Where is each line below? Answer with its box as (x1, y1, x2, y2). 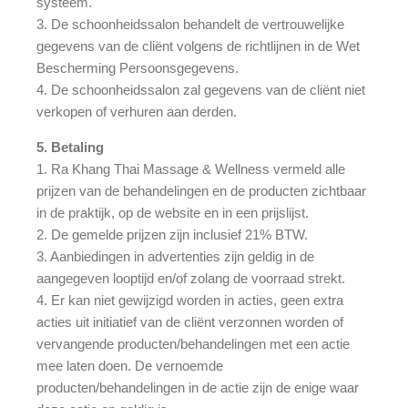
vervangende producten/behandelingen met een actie (36, 335, 350, 352)
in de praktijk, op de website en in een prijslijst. (36, 204, 309, 220)
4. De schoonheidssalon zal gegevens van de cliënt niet (36, 81, 365, 97)
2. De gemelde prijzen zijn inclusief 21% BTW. (36, 226, 308, 242)
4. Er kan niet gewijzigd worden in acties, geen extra (36, 291, 343, 308)
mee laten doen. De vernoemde (36, 357, 223, 373)
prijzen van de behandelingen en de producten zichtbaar (36, 182, 366, 199)
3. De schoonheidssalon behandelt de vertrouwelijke (36, 15, 344, 32)
